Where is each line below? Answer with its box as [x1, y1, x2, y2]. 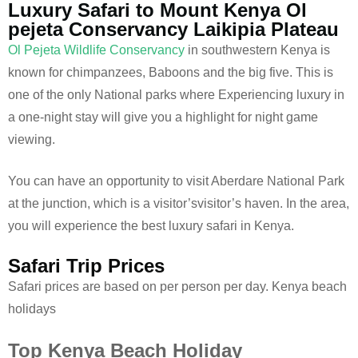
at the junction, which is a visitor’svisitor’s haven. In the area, [8, 197, 349, 211]
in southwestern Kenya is [185, 43, 330, 58]
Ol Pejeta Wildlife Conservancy [8, 43, 185, 58]
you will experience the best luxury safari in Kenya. [8, 219, 294, 233]
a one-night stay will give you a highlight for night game [8, 110, 318, 125]
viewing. [8, 133, 58, 147]
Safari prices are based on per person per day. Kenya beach [8, 280, 347, 294]
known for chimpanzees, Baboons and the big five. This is [8, 66, 333, 80]
